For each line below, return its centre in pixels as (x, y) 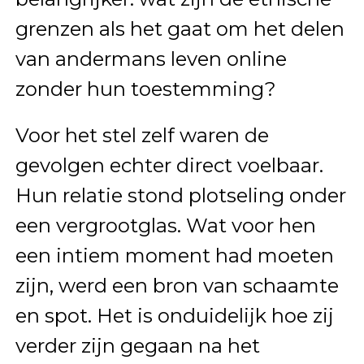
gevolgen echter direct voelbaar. (169, 165)
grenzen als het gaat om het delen (180, 29)
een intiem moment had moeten (174, 256)
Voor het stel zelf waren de (142, 135)
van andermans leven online (151, 59)
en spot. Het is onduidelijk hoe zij (174, 316)
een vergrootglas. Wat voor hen (165, 225)
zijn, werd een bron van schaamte (177, 286)
